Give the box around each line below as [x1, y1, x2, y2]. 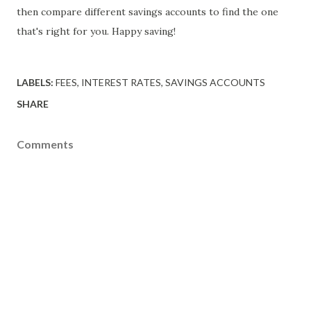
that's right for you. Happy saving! [17, 24, 176, 37]
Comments [17, 137, 74, 151]
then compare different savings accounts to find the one [17, 5, 278, 18]
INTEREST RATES [81, 76, 161, 88]
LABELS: [17, 76, 53, 88]
